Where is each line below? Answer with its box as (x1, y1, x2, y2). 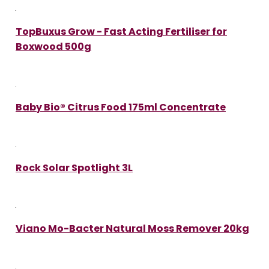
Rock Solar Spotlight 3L (16, 160, 133, 175)
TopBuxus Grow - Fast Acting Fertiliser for (16, 24, 227, 38)
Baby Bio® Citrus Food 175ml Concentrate (16, 100, 226, 114)
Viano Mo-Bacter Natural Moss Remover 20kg (16, 221, 249, 235)
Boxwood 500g (16, 39, 91, 53)
